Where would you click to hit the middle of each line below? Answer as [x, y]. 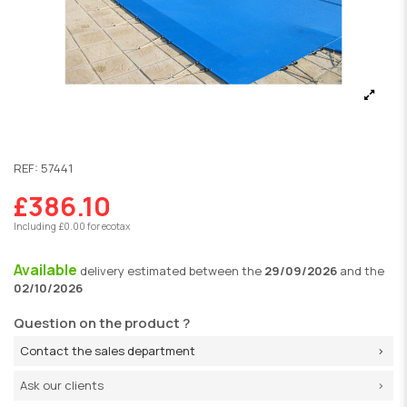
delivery [104, 270]
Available [47, 269]
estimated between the [196, 270]
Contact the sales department [108, 351]
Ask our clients [62, 386]
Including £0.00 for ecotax [72, 227]
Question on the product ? [102, 323]
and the [361, 270]
